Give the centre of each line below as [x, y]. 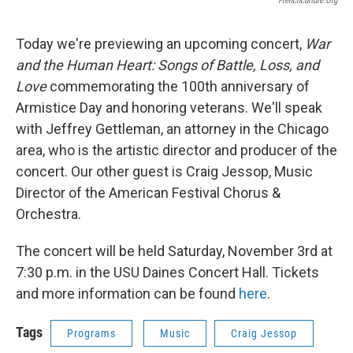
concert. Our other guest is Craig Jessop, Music [164, 171]
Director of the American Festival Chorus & [148, 193]
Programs [91, 333]
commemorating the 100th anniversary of [180, 86]
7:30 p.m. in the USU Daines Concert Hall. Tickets [167, 272]
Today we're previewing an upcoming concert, [160, 44]
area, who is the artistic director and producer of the [176, 150]
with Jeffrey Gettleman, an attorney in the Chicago [172, 129]
